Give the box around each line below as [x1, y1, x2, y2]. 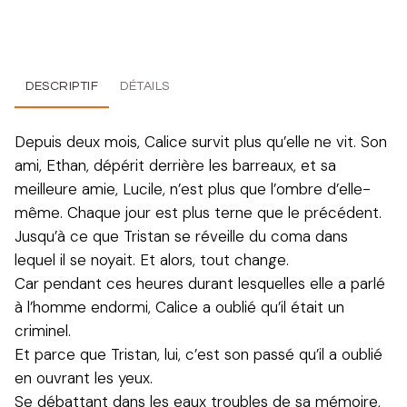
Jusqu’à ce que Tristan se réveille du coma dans [15, 225, 348, 246]
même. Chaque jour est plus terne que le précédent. [15, 202, 382, 223]
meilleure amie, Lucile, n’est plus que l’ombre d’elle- [15, 178, 371, 199]
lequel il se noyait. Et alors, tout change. [15, 249, 289, 270]
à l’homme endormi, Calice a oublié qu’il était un [15, 296, 344, 317]
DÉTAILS [120, 79, 170, 93]
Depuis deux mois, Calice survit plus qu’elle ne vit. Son [15, 131, 387, 152]
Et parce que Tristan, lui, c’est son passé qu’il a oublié [15, 343, 382, 364]
